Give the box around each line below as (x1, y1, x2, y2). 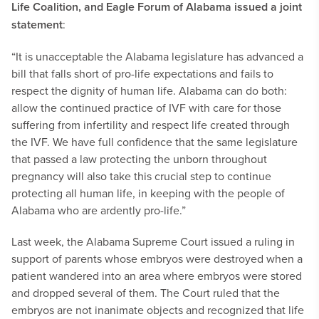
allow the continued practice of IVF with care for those (11, 100, 281, 115)
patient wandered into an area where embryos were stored (11, 268, 302, 283)
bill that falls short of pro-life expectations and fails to (11, 66, 273, 81)
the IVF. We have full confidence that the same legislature (11, 134, 298, 150)
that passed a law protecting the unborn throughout (11, 151, 267, 167)
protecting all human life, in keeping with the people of (11, 185, 285, 201)
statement (11, 16, 63, 33)
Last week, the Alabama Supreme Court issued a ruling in (11, 234, 295, 249)
